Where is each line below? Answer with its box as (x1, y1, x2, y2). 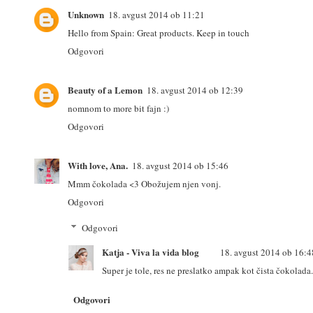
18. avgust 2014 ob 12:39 (147, 83, 243, 96)
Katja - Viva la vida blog (102, 245, 199, 259)
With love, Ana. (68, 158, 128, 172)
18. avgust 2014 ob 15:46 (132, 159, 228, 172)
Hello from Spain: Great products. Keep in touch (68, 26, 249, 39)
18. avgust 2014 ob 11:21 (108, 8, 205, 21)
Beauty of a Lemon (68, 82, 143, 96)
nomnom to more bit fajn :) (68, 101, 169, 115)
